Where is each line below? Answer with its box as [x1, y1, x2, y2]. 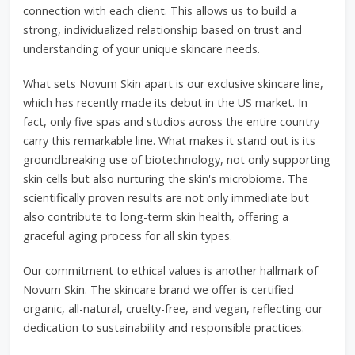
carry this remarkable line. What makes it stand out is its [22, 133, 315, 148]
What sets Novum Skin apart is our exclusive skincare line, [22, 76, 323, 91]
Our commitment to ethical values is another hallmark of [22, 263, 318, 278]
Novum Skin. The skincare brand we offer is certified [22, 282, 294, 297]
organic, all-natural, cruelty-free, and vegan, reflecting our [22, 301, 323, 316]
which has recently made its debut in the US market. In [22, 95, 307, 110]
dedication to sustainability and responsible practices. [22, 320, 304, 335]
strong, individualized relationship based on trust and [22, 22, 302, 37]
